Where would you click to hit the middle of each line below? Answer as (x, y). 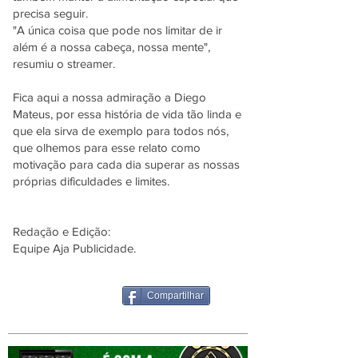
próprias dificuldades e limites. (91, 181)
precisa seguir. (50, 13)
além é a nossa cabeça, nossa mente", (111, 47)
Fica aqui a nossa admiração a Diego (109, 97)
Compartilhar (175, 296)
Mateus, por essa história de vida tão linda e (127, 114)
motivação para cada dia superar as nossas (126, 164)
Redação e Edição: (62, 231)
